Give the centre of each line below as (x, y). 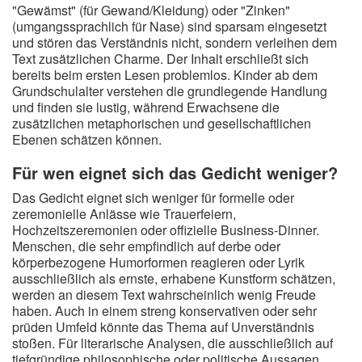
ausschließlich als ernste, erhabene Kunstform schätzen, (174, 278)
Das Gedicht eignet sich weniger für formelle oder (153, 198)
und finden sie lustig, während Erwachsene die (146, 107)
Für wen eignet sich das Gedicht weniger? (175, 173)
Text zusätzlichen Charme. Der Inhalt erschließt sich (160, 59)
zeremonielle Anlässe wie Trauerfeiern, (124, 214)
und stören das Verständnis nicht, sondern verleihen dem (175, 42)
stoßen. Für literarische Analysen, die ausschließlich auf (173, 343)
